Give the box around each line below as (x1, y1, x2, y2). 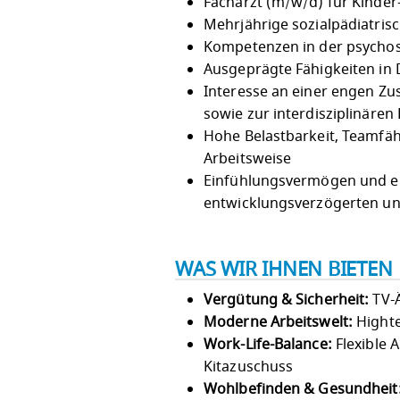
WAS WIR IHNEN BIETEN (175, 255, 393, 285)
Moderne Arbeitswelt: (204, 311, 353, 333)
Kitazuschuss (204, 355, 294, 378)
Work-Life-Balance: (204, 333, 332, 355)
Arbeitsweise (204, 147, 292, 170)
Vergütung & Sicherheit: (204, 288, 370, 311)
